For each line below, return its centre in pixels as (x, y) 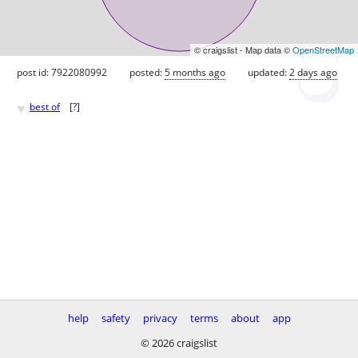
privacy (160, 318)
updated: (268, 72)
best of (45, 107)
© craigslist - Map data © (243, 49)
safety (115, 318)
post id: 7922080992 (62, 72)
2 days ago (313, 72)
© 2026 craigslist (179, 343)
